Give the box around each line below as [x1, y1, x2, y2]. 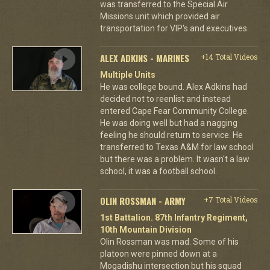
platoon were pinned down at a [99, 248, 217, 259]
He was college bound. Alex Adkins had [99, 81, 247, 92]
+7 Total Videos [203, 194, 258, 204]
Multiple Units [99, 69, 155, 80]
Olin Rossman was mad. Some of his [99, 236, 239, 246]
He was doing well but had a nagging [99, 118, 237, 128]
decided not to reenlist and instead [99, 93, 231, 104]
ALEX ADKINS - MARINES [99, 51, 189, 64]
